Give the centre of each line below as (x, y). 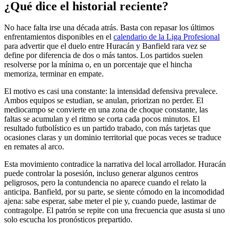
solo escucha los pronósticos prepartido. (68, 220)
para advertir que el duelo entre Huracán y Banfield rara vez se (105, 46)
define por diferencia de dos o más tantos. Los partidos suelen (103, 55)
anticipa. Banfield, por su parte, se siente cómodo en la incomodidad (114, 192)
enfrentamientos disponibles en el (59, 37)
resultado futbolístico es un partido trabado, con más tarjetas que (107, 128)
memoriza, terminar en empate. (54, 74)
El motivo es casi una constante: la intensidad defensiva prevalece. (111, 91)
